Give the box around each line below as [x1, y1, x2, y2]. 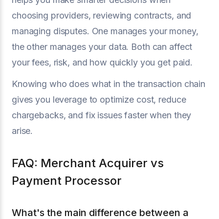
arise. [12, 125, 33, 136]
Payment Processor [12, 173, 122, 188]
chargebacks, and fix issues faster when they [12, 109, 192, 120]
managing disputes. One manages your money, [12, 25, 198, 36]
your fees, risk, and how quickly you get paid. [12, 57, 193, 67]
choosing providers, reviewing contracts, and [12, 10, 192, 21]
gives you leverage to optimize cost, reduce [12, 94, 186, 105]
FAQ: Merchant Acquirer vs [12, 155, 164, 170]
